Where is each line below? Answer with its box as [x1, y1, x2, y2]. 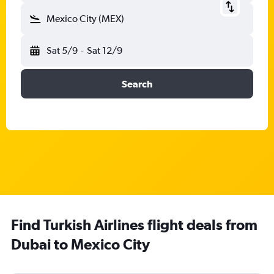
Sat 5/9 [46, 45, 78, 56]
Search [122, 78, 152, 89]
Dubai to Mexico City [11, 235, 150, 253]
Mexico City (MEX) [46, 13, 124, 24]
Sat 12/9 [86, 45, 122, 56]
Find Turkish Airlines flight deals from [11, 216, 257, 233]
